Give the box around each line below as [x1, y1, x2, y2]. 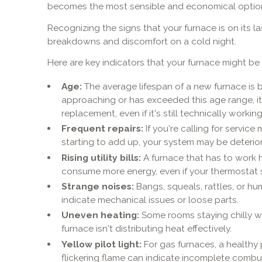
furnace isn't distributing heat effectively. [61, 223, 232, 235]
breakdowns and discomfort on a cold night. [47, 35, 236, 47]
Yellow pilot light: [61, 238, 142, 250]
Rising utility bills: [61, 151, 141, 163]
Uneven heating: [61, 209, 139, 221]
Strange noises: [61, 181, 134, 192]
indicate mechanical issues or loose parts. [61, 194, 239, 206]
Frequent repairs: [61, 123, 143, 135]
